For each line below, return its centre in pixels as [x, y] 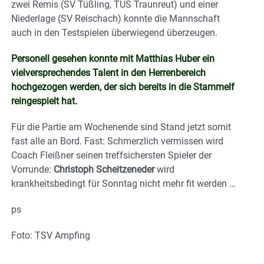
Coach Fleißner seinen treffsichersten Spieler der [111, 155]
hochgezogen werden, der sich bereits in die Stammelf [123, 87]
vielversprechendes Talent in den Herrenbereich [108, 72]
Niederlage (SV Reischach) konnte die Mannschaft [115, 18]
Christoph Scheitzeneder [104, 169]
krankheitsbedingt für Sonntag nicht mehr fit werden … [123, 183]
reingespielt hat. [45, 101]
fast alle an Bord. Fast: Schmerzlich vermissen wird [117, 141]
